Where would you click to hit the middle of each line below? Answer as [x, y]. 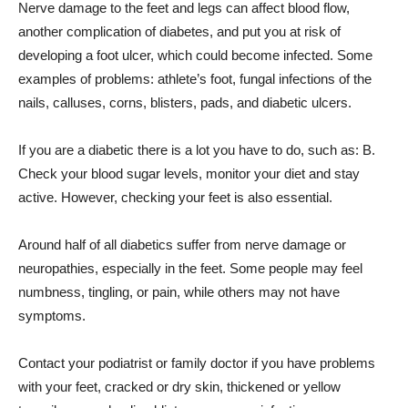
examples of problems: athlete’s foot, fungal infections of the [195, 79]
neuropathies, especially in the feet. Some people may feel [190, 268]
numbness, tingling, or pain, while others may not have [179, 292]
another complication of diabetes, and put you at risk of [179, 31]
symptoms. [52, 316]
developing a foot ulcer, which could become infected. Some [195, 55]
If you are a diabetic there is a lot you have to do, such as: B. [197, 150]
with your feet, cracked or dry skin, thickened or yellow [179, 387]
